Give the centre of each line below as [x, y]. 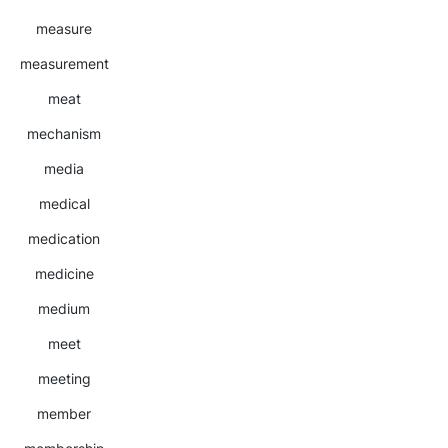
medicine [64, 273]
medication [64, 238]
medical [64, 203]
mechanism [64, 133]
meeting [64, 378]
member [64, 413]
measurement [64, 63]
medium [64, 308]
